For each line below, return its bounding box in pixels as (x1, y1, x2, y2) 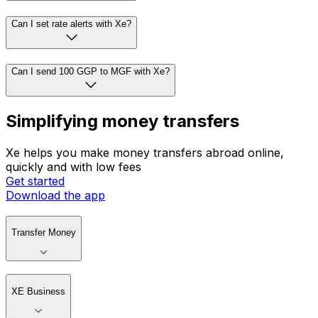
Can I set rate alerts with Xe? (11, 18, 131, 29)
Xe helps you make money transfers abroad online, (6, 146, 284, 160)
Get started (6, 174, 65, 189)
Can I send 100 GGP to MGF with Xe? (11, 66, 170, 77)
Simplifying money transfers (6, 111, 239, 132)
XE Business (11, 285, 65, 297)
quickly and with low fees (6, 160, 141, 175)
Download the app (6, 188, 105, 203)
